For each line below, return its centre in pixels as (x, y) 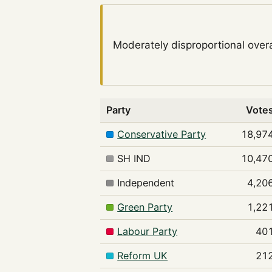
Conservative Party (162, 134)
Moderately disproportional (179, 45)
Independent (146, 182)
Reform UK (143, 255)
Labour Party (148, 231)
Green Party (145, 207)
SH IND (134, 158)
